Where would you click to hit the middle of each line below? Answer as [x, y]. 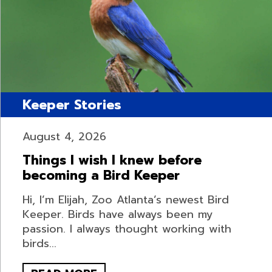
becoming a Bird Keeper [101, 176]
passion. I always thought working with [127, 229]
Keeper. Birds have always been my [117, 215]
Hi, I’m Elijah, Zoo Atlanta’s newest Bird [125, 200]
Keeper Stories [72, 105]
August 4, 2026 [64, 137]
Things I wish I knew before [112, 161]
